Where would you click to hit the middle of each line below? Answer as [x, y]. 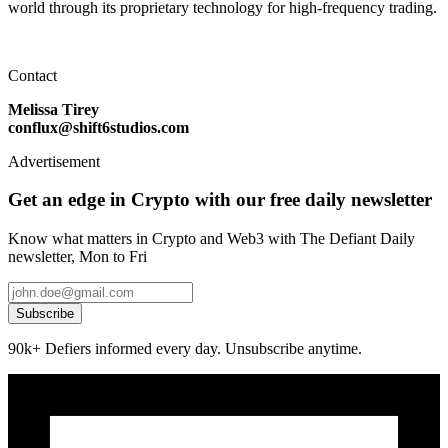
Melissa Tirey [53, 109]
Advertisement [54, 161]
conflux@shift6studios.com [98, 127]
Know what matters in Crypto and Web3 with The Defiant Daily [211, 239]
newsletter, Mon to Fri [77, 257]
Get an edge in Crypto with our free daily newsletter [220, 200]
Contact [32, 75]
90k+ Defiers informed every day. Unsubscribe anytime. [185, 349]
